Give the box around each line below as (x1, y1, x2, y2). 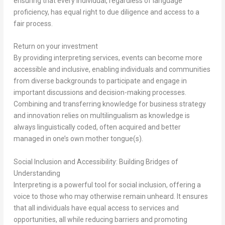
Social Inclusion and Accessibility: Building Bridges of (13, 157, 178, 166)
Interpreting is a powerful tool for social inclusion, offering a (13, 180, 201, 189)
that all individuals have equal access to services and (13, 203, 179, 212)
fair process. (13, 19, 53, 28)
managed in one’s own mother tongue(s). (13, 135, 143, 143)
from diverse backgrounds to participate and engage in (13, 77, 187, 85)
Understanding (13, 169, 60, 177)
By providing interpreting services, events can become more (13, 54, 202, 62)
